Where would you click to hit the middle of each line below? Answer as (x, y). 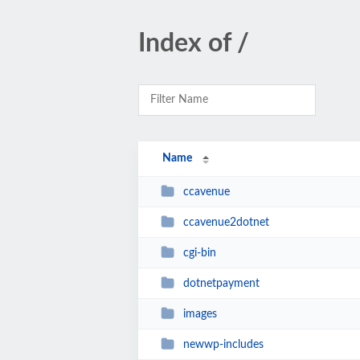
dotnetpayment (221, 283)
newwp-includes (223, 344)
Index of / (194, 43)
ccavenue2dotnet (226, 222)
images (200, 314)
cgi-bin (199, 253)
